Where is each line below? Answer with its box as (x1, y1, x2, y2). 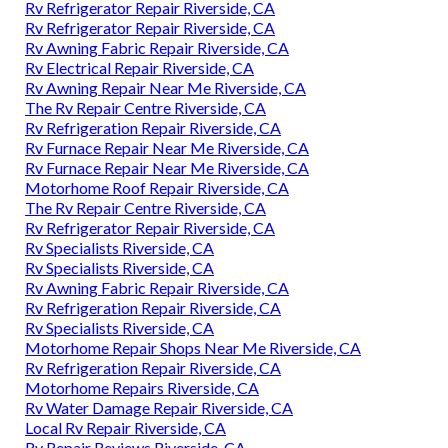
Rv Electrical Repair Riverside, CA (25, 58, 254, 78)
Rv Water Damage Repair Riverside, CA (25, 398, 293, 418)
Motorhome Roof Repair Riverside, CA (25, 178, 289, 198)
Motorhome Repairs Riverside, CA (25, 378, 259, 398)
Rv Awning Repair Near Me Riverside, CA (25, 78, 306, 98)
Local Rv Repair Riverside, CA (25, 418, 226, 438)
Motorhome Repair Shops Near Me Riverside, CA (25, 338, 361, 358)
